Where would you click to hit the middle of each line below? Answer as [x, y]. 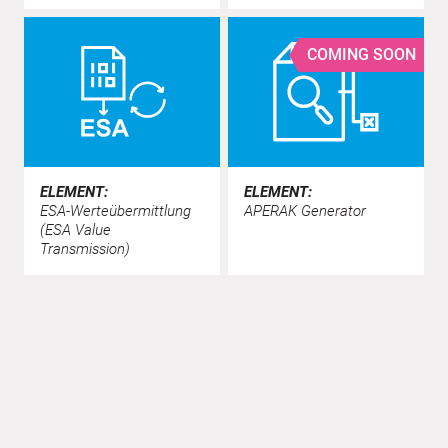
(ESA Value [75, 229]
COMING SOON [361, 55]
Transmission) [85, 248]
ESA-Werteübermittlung [115, 210]
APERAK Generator [305, 210]
